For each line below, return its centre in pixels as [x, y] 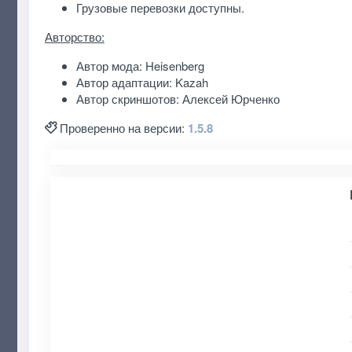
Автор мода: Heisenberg [140, 65]
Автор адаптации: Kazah [142, 82]
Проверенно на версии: [123, 127]
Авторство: [74, 36]
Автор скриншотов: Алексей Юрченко [178, 98]
